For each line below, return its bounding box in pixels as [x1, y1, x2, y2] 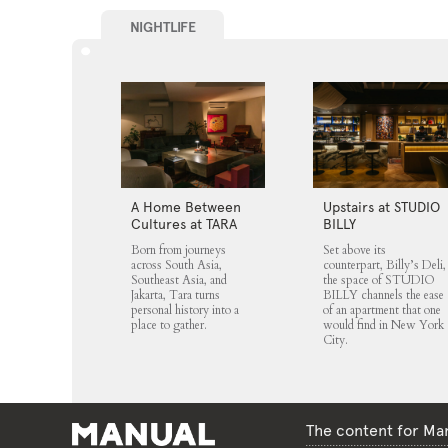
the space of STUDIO [322, 271, 435, 288]
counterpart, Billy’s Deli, [322, 256, 446, 273]
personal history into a [130, 301, 239, 318]
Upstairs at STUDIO [322, 198, 440, 215]
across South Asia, [130, 256, 222, 273]
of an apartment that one [322, 301, 441, 318]
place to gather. [130, 316, 207, 333]
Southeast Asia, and [130, 271, 227, 288]
